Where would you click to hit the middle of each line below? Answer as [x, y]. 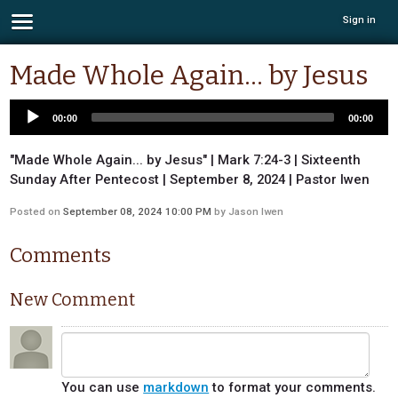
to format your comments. [293, 388]
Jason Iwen [256, 211]
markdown [176, 388]
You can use [103, 388]
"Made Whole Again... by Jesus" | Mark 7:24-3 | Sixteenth [186, 159]
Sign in [359, 20]
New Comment [73, 299]
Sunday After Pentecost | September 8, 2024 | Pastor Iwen [190, 179]
